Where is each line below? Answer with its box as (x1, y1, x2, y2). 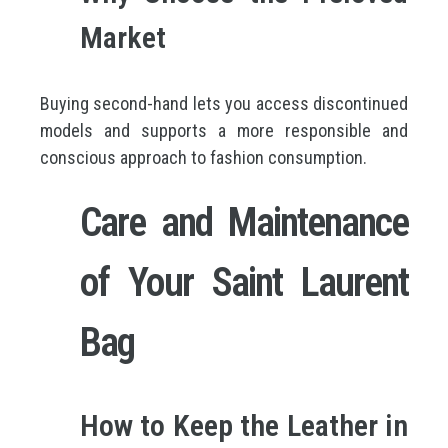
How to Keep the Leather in (80, 408, 408, 443)
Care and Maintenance (80, 199, 408, 246)
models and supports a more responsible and (40, 120, 408, 141)
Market (80, 20, 166, 55)
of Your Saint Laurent (80, 259, 408, 306)
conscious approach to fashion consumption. (40, 147, 367, 168)
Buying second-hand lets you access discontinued (40, 93, 408, 114)
